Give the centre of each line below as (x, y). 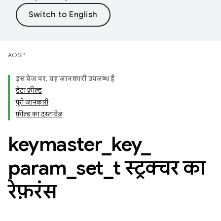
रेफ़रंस (32, 191)
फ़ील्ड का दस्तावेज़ (39, 114)
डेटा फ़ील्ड (29, 91)
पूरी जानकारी (32, 102)
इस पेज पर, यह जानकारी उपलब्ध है (65, 79)
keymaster (55, 144)
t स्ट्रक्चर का (159, 168)
